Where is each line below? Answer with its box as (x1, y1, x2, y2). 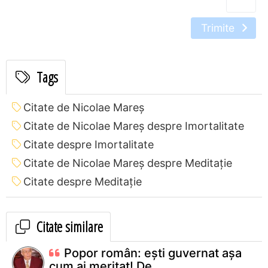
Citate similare (33, 216, 103, 236)
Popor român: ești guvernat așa (64, 245, 242, 260)
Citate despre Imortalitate (23, 138, 154, 151)
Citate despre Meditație (23, 175, 142, 188)
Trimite (201, 21, 237, 34)
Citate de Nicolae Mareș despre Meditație (23, 156, 232, 169)
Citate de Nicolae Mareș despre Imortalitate (23, 119, 244, 132)
